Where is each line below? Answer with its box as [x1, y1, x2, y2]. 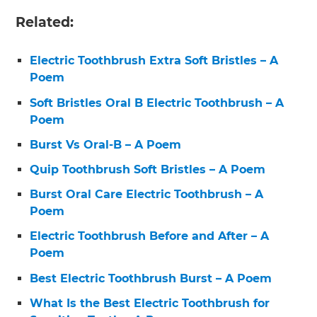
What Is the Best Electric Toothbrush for [30, 296, 270, 310]
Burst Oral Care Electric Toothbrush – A [30, 188, 264, 202]
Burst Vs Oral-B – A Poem [30, 137, 182, 151]
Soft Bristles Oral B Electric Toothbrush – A [30, 96, 284, 110]
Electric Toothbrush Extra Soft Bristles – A [30, 54, 279, 68]
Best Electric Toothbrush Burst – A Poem [30, 271, 272, 285]
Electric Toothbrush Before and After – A [30, 229, 270, 243]
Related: [16, 14, 74, 31]
